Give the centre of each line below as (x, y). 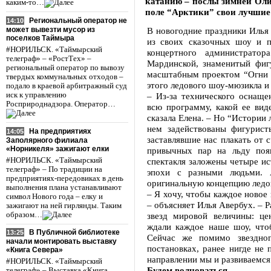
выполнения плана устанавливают (64, 187)
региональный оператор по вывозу (65, 67)
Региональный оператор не (78, 20)
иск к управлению (36, 95)
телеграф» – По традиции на (54, 169)
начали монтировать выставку (61, 242)
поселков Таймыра (40, 38)
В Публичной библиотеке (74, 233)
